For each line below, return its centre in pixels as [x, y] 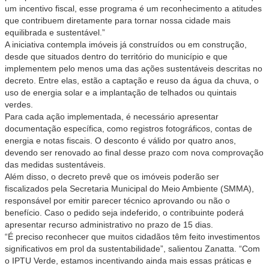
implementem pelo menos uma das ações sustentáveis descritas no [134, 68]
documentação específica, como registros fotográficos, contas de [128, 128]
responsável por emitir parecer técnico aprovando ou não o [117, 201]
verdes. [19, 104]
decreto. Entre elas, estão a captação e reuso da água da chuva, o [132, 80]
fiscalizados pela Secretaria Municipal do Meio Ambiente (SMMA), [129, 189]
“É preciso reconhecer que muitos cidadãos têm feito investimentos [132, 237]
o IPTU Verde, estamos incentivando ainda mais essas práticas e [128, 261]
